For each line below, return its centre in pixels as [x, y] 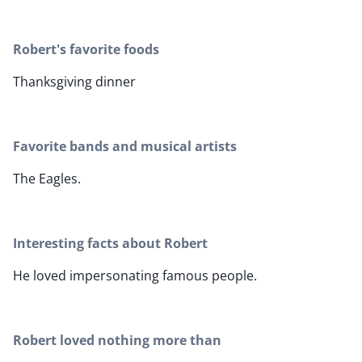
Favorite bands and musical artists [125, 147]
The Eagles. [47, 179]
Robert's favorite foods [86, 50]
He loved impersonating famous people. [135, 276]
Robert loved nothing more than [117, 341]
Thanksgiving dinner [74, 82]
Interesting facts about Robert [110, 244]
